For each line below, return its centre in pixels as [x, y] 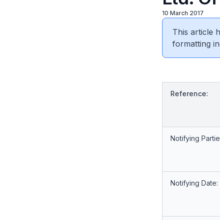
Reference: [189, 94]
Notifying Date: [194, 183]
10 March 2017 [183, 13]
